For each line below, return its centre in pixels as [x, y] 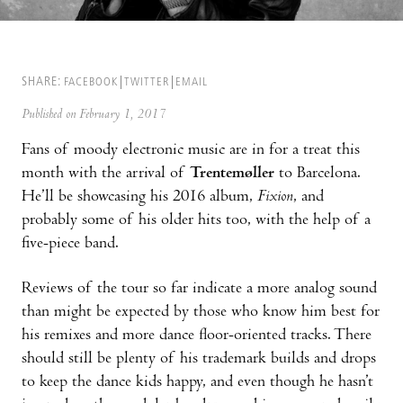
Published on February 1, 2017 [94, 115]
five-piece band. [70, 244]
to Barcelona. [318, 174]
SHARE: [41, 82]
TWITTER [147, 82]
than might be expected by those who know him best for [201, 312]
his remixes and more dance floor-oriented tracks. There [197, 336]
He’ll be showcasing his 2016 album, [139, 197]
